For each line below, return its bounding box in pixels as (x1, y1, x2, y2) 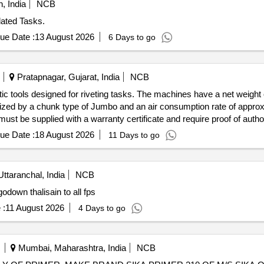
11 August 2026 (5, 203, 64, 213)
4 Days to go (78, 203, 126, 213)
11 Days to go (108, 130, 160, 140)
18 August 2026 (34, 130, 94, 140)
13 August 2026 (34, 32, 94, 42)
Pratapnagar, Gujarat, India (14, 72, 120, 82)
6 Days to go (108, 32, 156, 42)
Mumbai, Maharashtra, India (15, 243, 126, 253)
